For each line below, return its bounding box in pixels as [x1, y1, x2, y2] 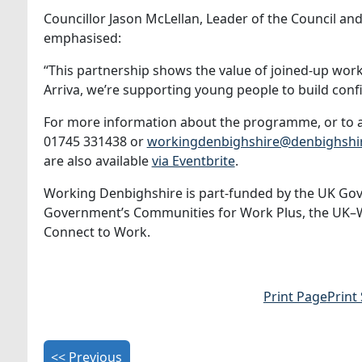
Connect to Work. [43, 223, 150, 241]
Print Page [263, 288, 327, 305]
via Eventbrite [151, 152, 235, 170]
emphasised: [43, 29, 121, 47]
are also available [43, 152, 152, 170]
